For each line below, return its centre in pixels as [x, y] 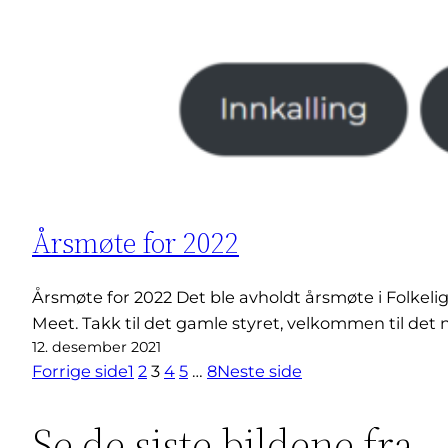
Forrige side [80, 370]
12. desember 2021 [96, 346]
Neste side [259, 370]
